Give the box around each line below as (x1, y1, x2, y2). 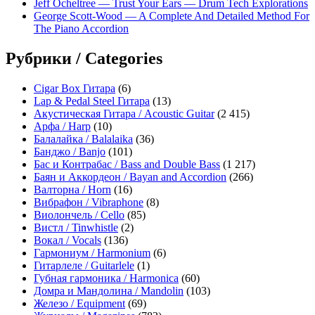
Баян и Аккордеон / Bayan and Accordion (34, 170, 226, 183)
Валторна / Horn (34, 183, 111, 195)
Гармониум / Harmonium (34, 246, 150, 259)
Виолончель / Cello (34, 208, 124, 221)
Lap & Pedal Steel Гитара (34, 94, 150, 107)
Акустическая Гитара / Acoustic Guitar (34, 107, 214, 120)
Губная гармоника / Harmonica (34, 271, 179, 284)
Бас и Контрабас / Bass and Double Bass (34, 157, 220, 170)
